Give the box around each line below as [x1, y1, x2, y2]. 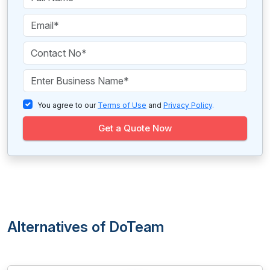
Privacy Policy [163, 101, 212, 110]
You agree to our [37, 101, 98, 110]
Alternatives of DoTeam [7, 218, 164, 236]
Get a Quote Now [98, 122, 172, 134]
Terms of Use [98, 101, 146, 110]
